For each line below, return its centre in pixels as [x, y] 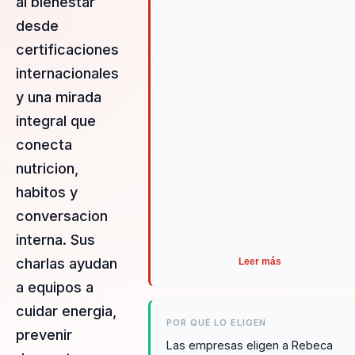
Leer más [260, 262]
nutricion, [47, 168]
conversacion [62, 216]
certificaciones [67, 49]
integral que [56, 120]
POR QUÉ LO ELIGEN [217, 323]
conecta [44, 144]
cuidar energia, [66, 311]
